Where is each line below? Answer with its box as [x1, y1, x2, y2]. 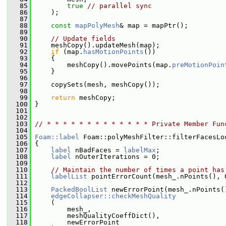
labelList [51, 173, 87, 180]
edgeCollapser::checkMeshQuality [51, 192, 176, 200]
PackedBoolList [51, 186, 107, 193]
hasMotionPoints [83, 48, 144, 55]
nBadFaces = [71, 146, 124, 154]
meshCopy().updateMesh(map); [31, 41, 160, 49]
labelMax [124, 146, 156, 154]
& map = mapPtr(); [120, 22, 188, 29]
